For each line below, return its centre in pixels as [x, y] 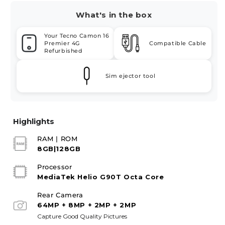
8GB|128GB [59, 148]
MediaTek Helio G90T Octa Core [101, 177]
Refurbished [64, 50]
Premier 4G [62, 43]
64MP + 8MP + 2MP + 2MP [87, 205]
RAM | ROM [58, 138]
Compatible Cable [178, 43]
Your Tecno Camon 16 [77, 35]
